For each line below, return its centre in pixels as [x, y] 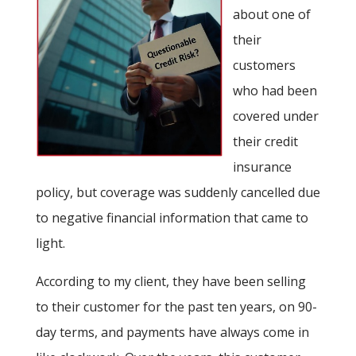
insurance [262, 167]
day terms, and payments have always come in [172, 333]
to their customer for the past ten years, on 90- [176, 307]
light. [50, 244]
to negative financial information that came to [172, 218]
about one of [271, 15]
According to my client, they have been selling [170, 282]
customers [264, 66]
